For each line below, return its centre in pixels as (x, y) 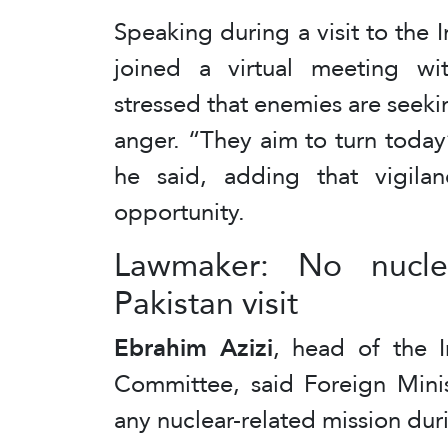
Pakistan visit (206, 303)
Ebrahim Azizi (193, 347)
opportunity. (179, 211)
